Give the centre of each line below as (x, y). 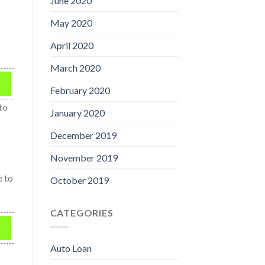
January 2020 (77, 112)
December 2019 (83, 135)
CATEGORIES (82, 212)
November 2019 (84, 157)
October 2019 (79, 180)
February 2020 (80, 90)
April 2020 (72, 45)
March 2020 (75, 67)
